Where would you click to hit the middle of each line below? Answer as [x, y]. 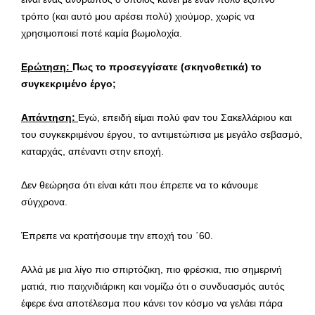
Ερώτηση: [47, 66]
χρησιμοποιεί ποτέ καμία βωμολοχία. [102, 33]
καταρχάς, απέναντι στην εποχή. [92, 151]
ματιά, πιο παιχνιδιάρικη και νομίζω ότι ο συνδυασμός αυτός [153, 286]
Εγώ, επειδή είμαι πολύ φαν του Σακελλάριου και [185, 117]
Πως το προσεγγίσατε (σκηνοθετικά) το [167, 66]
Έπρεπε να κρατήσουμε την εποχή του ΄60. [117, 235]
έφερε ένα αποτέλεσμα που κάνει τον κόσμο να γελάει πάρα [152, 303]
